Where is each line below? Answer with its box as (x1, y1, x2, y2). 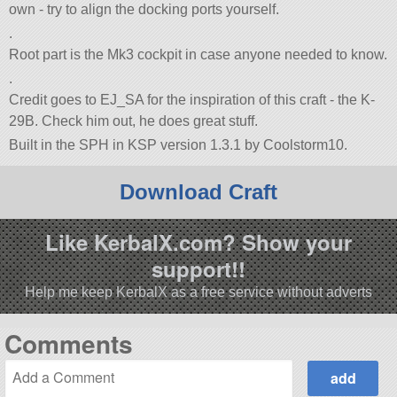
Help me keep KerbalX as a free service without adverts (25, 284, 372, 300)
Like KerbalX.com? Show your (45, 227, 352, 258)
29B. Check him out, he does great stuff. (9, 113, 259, 128)
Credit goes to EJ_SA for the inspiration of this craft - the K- (9, 91, 376, 107)
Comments (4, 324, 133, 362)
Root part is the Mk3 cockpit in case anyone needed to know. (9, 46, 388, 62)
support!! (152, 253, 245, 284)
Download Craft (120, 180, 277, 205)
